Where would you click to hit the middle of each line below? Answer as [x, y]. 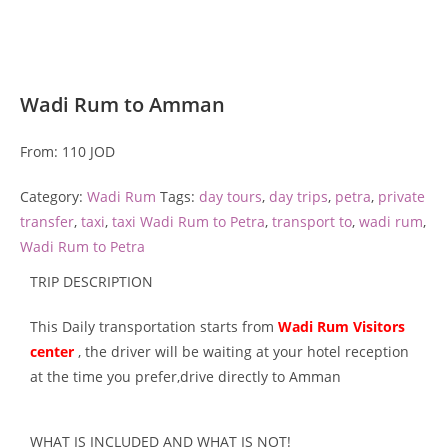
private [401, 196]
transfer [47, 221]
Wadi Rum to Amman [122, 104]
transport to [312, 221]
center [54, 351]
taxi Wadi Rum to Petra [188, 221]
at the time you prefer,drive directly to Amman [185, 376]
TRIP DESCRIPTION [91, 281]
